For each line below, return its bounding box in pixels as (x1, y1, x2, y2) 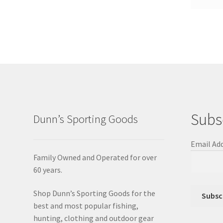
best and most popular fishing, (33, 201, 139, 211)
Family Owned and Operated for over (33, 152, 157, 162)
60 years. (33, 164, 63, 175)
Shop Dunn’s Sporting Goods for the (33, 188, 156, 199)
